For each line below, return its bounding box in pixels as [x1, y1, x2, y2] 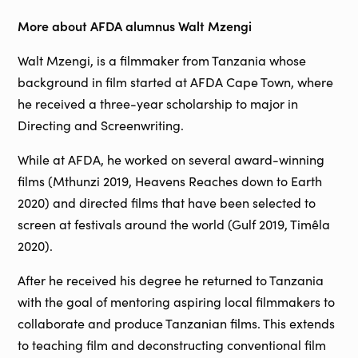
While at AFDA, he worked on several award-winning [18, 151, 325, 169]
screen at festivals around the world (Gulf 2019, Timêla [18, 216, 331, 233]
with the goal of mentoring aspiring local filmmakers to [18, 293, 336, 311]
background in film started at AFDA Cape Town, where [18, 74, 334, 91]
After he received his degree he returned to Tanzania [18, 272, 324, 289]
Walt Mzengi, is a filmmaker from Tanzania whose [18, 52, 307, 70]
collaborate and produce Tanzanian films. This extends [18, 315, 336, 332]
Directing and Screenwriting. [18, 117, 185, 134]
